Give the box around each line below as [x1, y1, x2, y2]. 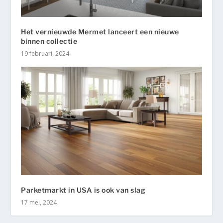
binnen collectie [21, 36, 78, 45]
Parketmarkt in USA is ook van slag [21, 185, 146, 194]
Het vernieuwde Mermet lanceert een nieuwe [21, 27, 179, 36]
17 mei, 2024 [21, 198, 57, 207]
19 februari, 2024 [21, 49, 70, 58]
